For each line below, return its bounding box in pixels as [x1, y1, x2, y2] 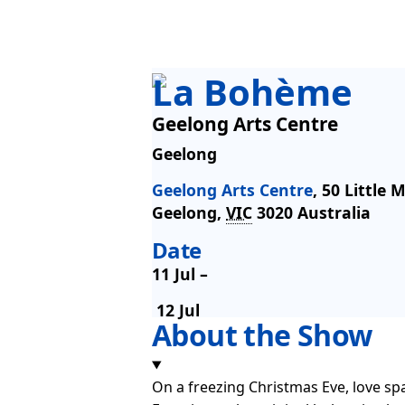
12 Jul [156, 299, 200, 322]
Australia [297, 202, 371, 224]
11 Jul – [152, 263, 208, 286]
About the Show [152, 316, 372, 355]
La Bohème [152, 67, 353, 118]
